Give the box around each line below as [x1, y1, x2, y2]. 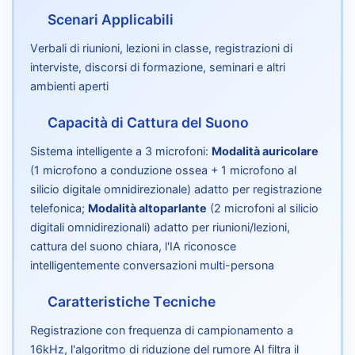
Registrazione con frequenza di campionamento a [30, 323, 293, 337]
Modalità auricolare [212, 143, 319, 158]
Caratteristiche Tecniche [48, 292, 216, 310]
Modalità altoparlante [88, 200, 207, 215]
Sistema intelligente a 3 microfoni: [30, 143, 212, 158]
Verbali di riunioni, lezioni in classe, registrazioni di [30, 40, 292, 55]
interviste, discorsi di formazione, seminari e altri [30, 59, 285, 74]
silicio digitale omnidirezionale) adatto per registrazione [30, 181, 322, 196]
